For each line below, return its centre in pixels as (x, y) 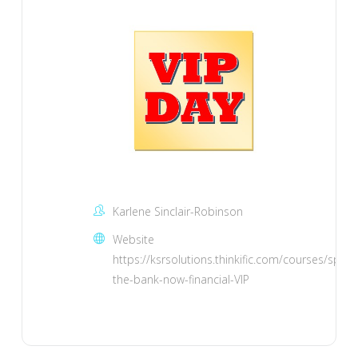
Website (133, 239)
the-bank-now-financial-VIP (181, 279)
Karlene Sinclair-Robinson (177, 211)
